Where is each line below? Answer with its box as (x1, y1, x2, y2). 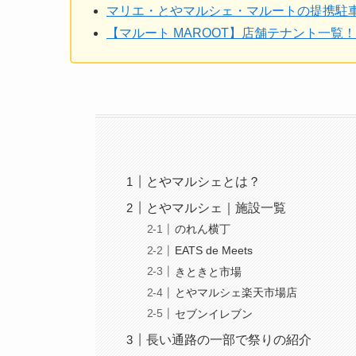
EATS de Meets (175, 244, 253, 257)
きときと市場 (175, 265, 242, 278)
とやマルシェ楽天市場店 (175, 286, 298, 300)
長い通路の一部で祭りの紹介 (146, 332, 312, 346)
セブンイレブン (175, 307, 253, 320)
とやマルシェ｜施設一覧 (146, 200, 287, 215)
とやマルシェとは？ (146, 174, 261, 188)
